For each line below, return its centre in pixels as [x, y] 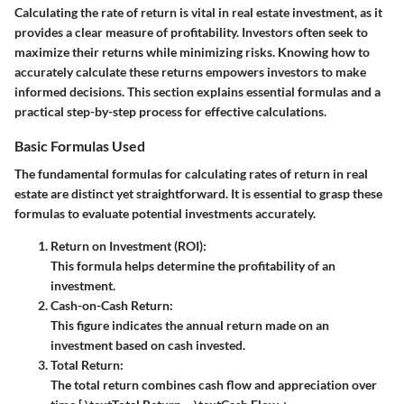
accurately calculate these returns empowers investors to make [190, 72]
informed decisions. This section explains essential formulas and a [197, 92]
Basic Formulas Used [80, 146]
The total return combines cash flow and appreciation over [214, 385]
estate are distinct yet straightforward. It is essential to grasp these [198, 194]
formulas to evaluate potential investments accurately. [165, 214]
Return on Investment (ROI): [129, 246]
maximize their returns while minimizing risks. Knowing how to [192, 52]
